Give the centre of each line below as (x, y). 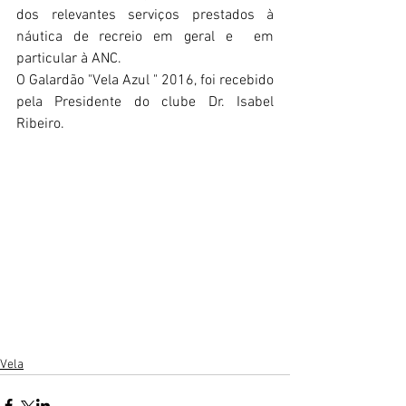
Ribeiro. (40, 124)
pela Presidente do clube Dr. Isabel (145, 102)
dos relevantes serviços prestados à (145, 15)
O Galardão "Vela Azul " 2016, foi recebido (145, 81)
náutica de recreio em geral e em (145, 37)
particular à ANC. (69, 59)
